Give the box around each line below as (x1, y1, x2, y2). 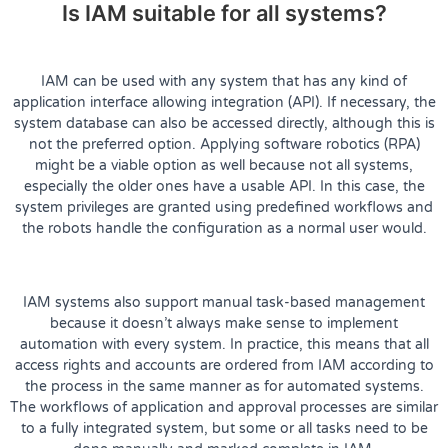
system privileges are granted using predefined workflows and (15, 198, 433, 216)
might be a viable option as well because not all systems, (35, 156, 413, 174)
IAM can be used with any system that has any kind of (41, 72, 407, 90)
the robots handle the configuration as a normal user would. (21, 219, 427, 237)
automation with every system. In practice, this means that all (19, 335, 429, 353)
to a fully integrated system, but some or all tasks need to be (20, 419, 428, 437)
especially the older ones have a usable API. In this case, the (23, 177, 425, 195)
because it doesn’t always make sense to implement (50, 314, 398, 332)
